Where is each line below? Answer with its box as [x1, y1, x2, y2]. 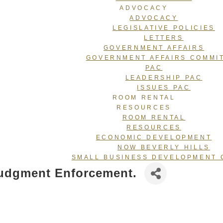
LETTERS [144, 34, 184, 41]
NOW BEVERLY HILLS [117, 143, 210, 151]
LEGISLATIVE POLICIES [112, 24, 215, 31]
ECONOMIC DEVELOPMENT [96, 133, 212, 141]
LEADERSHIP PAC [125, 74, 203, 81]
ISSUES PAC [137, 84, 191, 91]
